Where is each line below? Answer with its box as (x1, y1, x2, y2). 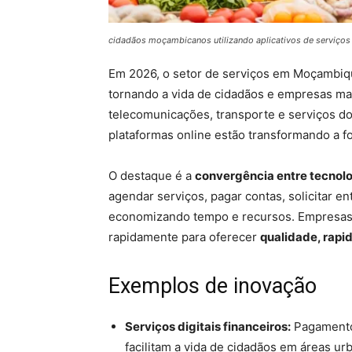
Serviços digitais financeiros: (125, 319, 291, 335)
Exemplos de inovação (108, 273, 317, 299)
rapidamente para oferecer (108, 229, 260, 245)
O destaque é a (108, 168, 195, 184)
